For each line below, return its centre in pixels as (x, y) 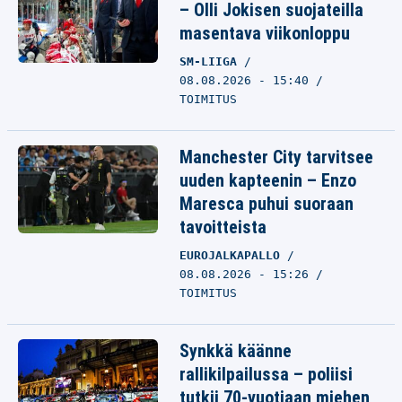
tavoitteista (223, 227)
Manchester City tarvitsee (276, 157)
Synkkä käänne (236, 351)
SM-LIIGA (212, 61)
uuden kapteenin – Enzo (268, 180)
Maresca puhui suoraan (267, 204)
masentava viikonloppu (265, 33)
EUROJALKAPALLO (233, 255)
